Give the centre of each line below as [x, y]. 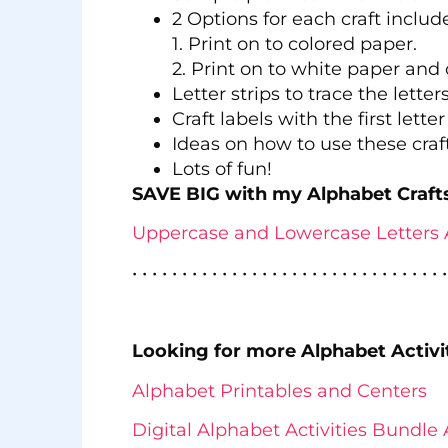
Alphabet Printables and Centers [279, 390]
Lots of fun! [222, 168]
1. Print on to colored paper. [294, 43]
